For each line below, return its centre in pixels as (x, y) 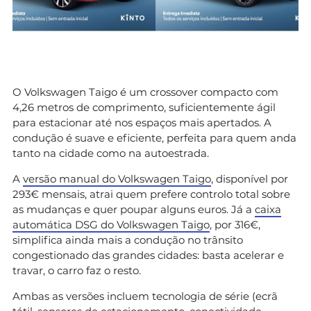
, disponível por (250, 178)
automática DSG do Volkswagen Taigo (111, 224)
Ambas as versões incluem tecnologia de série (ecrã (145, 296)
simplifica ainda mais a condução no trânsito (128, 239)
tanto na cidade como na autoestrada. (111, 153)
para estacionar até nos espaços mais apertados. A (142, 122)
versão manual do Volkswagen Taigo (117, 178)
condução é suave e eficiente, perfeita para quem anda (154, 137)
